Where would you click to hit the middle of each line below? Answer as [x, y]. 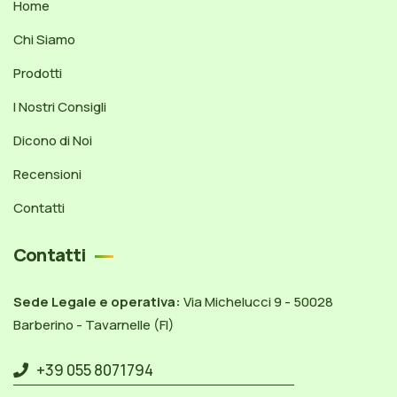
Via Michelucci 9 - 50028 [257, 302]
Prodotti [38, 74]
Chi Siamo [44, 40]
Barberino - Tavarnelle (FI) [94, 325]
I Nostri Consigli [60, 107]
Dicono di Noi [53, 141]
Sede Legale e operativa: [97, 302]
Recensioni [47, 175]
